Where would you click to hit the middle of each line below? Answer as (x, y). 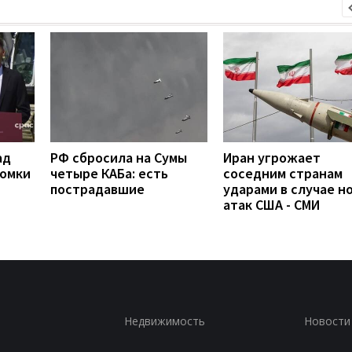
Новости (327, 321)
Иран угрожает (272, 157)
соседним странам (283, 173)
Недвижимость (164, 321)
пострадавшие (97, 189)
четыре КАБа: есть (109, 173)
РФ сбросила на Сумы (119, 157)
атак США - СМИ (271, 204)
